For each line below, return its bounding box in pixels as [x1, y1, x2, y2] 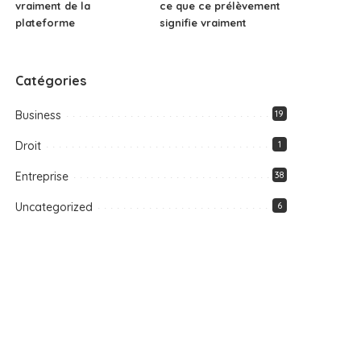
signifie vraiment [159, 15, 247, 29]
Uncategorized [15, 199, 93, 214]
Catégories [15, 72, 87, 89]
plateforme [15, 15, 76, 29]
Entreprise [15, 168, 69, 184]
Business [15, 107, 62, 122]
